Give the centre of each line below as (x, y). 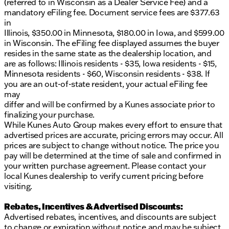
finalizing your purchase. (49, 115)
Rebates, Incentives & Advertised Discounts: (94, 207)
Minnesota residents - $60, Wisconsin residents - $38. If (107, 74)
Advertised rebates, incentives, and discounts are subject (110, 217)
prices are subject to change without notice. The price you (112, 145)
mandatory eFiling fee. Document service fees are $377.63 (112, 13)
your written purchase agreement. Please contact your (105, 166)
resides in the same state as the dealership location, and (108, 53)
